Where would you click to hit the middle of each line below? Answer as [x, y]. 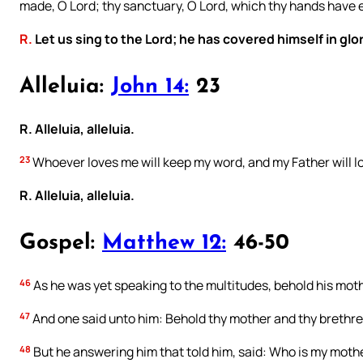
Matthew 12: [164, 244]
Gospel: [61, 244]
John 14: [150, 88]
